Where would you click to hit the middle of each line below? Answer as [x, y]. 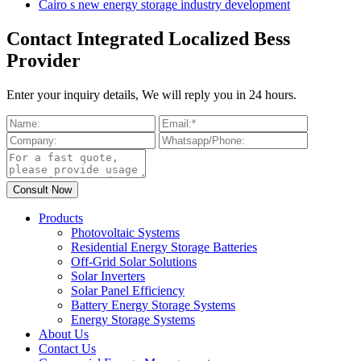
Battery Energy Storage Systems [153, 305]
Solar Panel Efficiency [128, 291]
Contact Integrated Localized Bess [148, 39]
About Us [64, 334]
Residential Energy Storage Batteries [164, 247]
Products [61, 218]
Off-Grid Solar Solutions [134, 262]
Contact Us [67, 349]
